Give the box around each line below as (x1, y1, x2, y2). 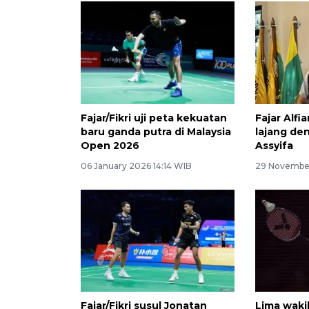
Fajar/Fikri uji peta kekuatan (81, 111, 227, 124)
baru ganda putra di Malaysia (81, 125, 231, 138)
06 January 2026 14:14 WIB (81, 160, 192, 171)
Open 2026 (81, 139, 139, 152)
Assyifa (255, 139, 294, 152)
